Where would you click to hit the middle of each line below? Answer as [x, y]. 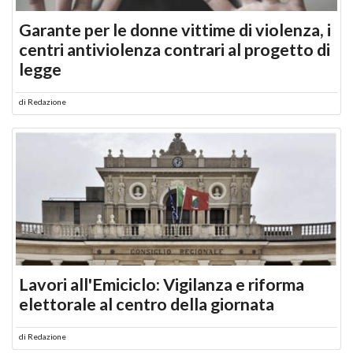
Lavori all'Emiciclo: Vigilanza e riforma [162, 284]
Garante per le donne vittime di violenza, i [175, 30]
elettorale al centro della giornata [147, 304]
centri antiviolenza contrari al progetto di [175, 49]
